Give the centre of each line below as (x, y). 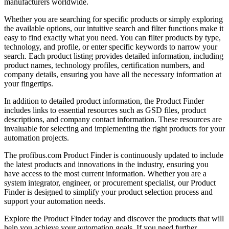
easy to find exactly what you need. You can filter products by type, (112, 37)
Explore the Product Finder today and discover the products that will (114, 218)
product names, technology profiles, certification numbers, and (104, 65)
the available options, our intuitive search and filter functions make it (114, 28)
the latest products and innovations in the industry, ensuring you (106, 164)
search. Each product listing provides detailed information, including (114, 56)
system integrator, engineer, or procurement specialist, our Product (110, 182)
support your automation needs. (55, 201)
